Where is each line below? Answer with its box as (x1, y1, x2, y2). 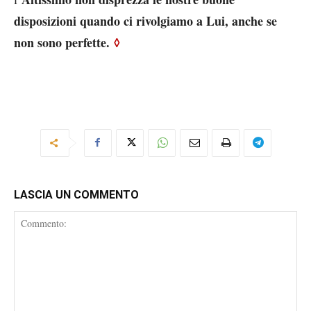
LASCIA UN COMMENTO (14, 187, 139, 201)
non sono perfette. (14, 33, 110, 51)
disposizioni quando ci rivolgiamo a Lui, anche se (14, 11, 277, 30)
